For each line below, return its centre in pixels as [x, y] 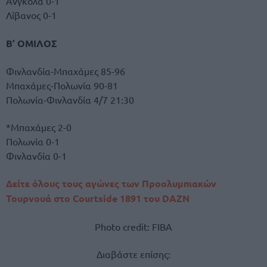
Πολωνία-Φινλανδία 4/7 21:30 [70, 99]
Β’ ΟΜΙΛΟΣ [32, 43]
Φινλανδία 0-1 [36, 156]
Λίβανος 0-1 [31, 15]
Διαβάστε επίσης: [133, 254]
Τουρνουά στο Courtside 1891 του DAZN [98, 198]
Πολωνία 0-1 [33, 142]
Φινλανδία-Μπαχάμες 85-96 [66, 71]
